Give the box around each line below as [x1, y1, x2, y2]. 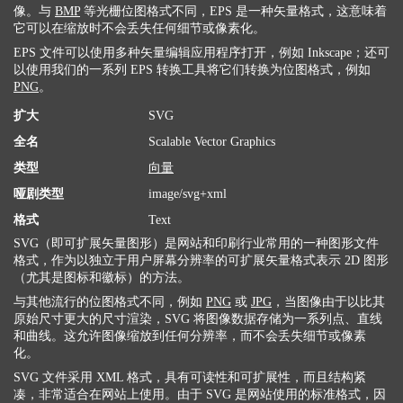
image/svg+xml [148, 187, 227, 201]
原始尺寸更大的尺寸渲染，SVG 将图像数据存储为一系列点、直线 [13, 312, 382, 326]
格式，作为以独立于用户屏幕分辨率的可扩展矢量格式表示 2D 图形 [13, 254, 389, 267]
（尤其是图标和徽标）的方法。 [13, 271, 190, 284]
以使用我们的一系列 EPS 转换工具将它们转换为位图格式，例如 [13, 63, 371, 76]
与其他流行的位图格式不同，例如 [13, 295, 206, 309]
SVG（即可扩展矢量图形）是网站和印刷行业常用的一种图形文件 [13, 237, 379, 250]
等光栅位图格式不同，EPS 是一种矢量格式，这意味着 [80, 4, 387, 18]
